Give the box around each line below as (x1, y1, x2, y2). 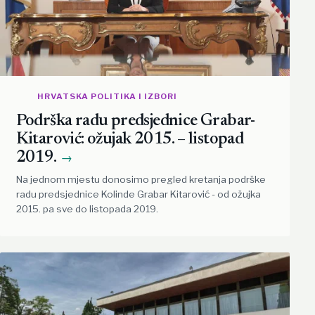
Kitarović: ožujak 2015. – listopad (15, 131, 244, 148)
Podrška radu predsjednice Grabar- (15, 113, 255, 130)
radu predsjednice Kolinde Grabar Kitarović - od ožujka (15, 188, 261, 200)
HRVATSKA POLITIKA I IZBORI (37, 91, 178, 101)
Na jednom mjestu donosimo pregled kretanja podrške (15, 174, 266, 186)
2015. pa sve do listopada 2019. (15, 203, 158, 215)
